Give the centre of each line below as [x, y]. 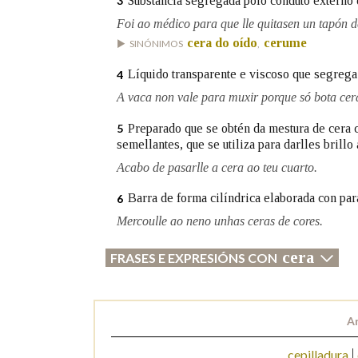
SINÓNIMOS [157, 43]
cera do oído [222, 42]
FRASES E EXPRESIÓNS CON [194, 258]
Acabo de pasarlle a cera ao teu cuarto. [217, 167]
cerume [285, 42]
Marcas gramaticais [160, 33]
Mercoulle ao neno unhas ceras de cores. [220, 221]
